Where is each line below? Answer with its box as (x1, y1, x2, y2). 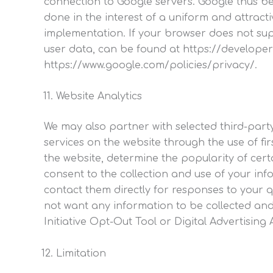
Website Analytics (56, 91, 142, 102)
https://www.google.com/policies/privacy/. (44, 59, 257, 71)
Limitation (56, 247, 106, 259)
